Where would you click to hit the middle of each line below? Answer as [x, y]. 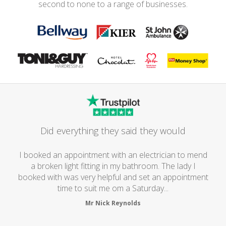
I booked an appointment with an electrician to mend [113, 155]
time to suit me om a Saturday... [113, 188]
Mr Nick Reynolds [113, 203]
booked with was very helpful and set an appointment [113, 177]
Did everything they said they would [113, 130]
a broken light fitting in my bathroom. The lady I [113, 166]
